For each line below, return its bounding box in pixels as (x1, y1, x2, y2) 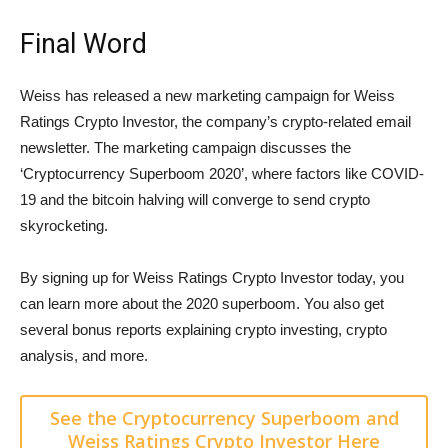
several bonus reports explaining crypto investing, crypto (20, 320, 387, 338)
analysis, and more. (20, 346, 148, 364)
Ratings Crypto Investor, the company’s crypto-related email (20, 112, 411, 130)
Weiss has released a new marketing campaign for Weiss (20, 86, 395, 104)
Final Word (20, 27, 147, 60)
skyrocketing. (20, 216, 108, 234)
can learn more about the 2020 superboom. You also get (20, 294, 384, 312)
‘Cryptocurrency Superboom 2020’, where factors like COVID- (20, 164, 424, 182)
